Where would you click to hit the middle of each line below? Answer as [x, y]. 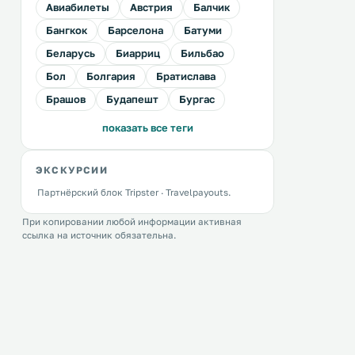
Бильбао [202, 53]
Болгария [111, 76]
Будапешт [132, 99]
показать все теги [147, 128]
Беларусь [71, 53]
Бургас [197, 99]
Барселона [136, 30]
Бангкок [67, 30]
